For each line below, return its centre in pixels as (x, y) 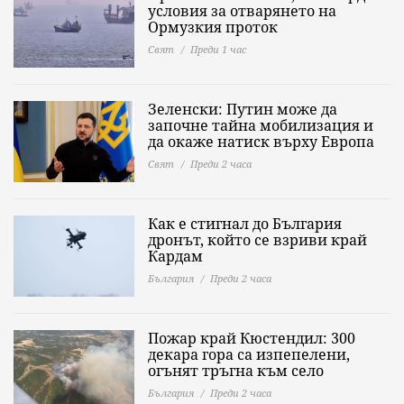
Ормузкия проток (213, 27)
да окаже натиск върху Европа (261, 142)
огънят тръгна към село (236, 371)
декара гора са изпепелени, (249, 354)
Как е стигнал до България (245, 224)
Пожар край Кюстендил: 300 (252, 338)
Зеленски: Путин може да (243, 109)
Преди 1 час (218, 49)
